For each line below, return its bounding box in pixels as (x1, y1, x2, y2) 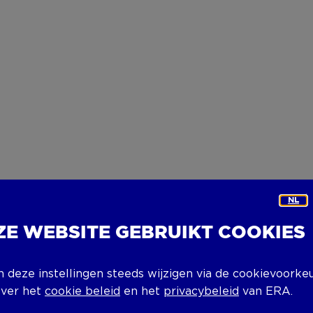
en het (120, 286, 163, 297)
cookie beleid (45, 286, 120, 297)
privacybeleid (163, 286, 239, 297)
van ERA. (239, 286, 293, 297)
